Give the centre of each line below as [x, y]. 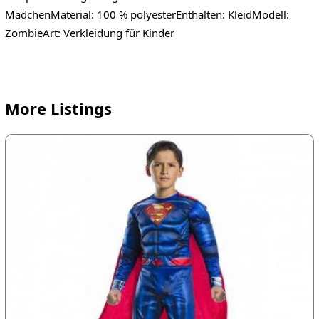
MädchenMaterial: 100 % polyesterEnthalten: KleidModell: [147, 14]
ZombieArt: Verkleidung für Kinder [89, 32]
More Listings [58, 109]
